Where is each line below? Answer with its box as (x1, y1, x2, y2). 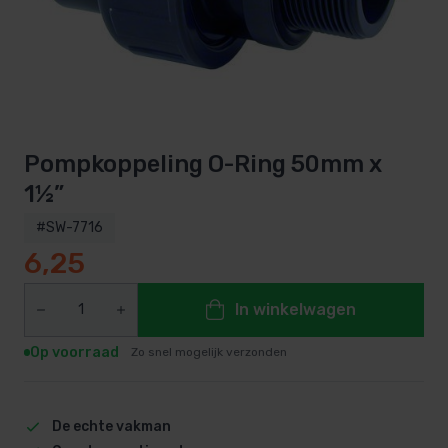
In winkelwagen (234, 299, 356, 319)
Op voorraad (30, 343, 120, 361)
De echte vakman (51, 417, 171, 435)
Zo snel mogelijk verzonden (131, 344, 288, 359)
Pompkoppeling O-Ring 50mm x (24, 149, 382, 178)
